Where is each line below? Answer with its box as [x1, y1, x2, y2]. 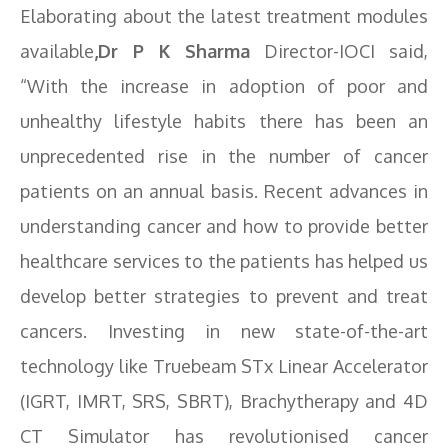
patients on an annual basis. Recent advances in [20, 180, 428, 202]
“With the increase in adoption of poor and [20, 75, 428, 97]
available [20, 40, 94, 62]
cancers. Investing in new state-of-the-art [20, 320, 428, 342]
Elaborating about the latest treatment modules [20, 5, 428, 27]
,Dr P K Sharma [94, 40, 250, 62]
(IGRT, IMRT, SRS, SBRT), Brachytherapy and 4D [20, 390, 428, 412]
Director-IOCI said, [250, 40, 428, 62]
